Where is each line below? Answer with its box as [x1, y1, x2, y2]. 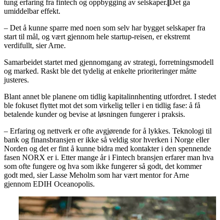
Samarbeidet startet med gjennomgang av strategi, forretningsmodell [4, 57, 214, 66]
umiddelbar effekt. [4, 6, 60, 15]
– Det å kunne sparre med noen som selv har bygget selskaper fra [4, 23, 205, 32]
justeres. [4, 75, 29, 84]
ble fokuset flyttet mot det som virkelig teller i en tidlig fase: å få [4, 101, 200, 110]
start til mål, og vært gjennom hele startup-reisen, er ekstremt [4, 32, 190, 41]
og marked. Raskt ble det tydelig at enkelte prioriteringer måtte [4, 66, 196, 75]
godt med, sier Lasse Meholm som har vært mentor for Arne [4, 170, 189, 179]
